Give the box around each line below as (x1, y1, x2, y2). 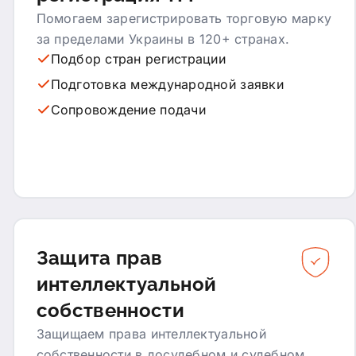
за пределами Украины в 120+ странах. (36, 30, 290, 47)
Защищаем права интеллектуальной (36, 325, 266, 342)
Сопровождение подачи (50, 101, 206, 118)
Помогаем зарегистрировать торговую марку (36, 10, 332, 26)
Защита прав (36, 246, 163, 269)
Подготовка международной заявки (50, 75, 284, 92)
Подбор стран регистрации (50, 50, 226, 67)
